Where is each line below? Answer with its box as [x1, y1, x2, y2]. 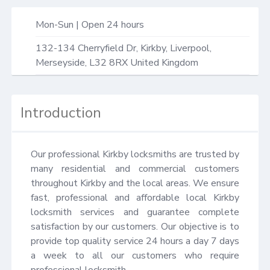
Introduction [20, 102, 102, 122]
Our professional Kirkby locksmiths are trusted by [31, 147, 239, 161]
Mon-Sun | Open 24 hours [36, 17, 144, 31]
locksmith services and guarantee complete [31, 205, 239, 219]
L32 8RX [89, 55, 128, 69]
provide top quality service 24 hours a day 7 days [31, 234, 239, 248]
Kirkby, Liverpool [140, 41, 210, 55]
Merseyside [36, 55, 85, 69]
